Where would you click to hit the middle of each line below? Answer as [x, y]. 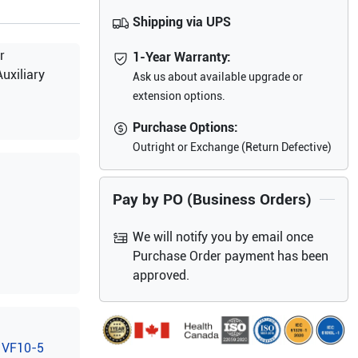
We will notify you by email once [223, 237]
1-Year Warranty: [182, 57]
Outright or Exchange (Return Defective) [233, 147]
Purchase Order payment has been [231, 256]
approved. [161, 275]
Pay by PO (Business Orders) [212, 199]
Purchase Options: [186, 127]
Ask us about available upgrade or [218, 77]
